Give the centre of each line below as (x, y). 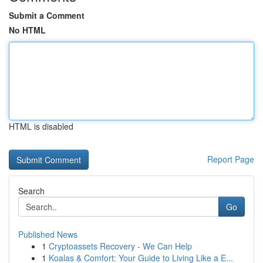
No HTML (27, 30)
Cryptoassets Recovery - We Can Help (120, 246)
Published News (48, 234)
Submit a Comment (47, 15)
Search (31, 191)
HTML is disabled (41, 126)
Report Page (231, 159)
